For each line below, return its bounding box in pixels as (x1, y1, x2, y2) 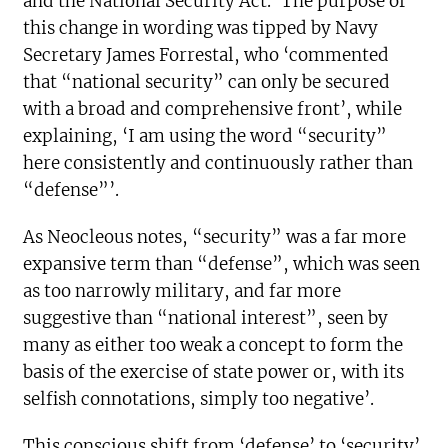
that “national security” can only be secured (23, 71, 391, 94)
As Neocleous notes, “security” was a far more (23, 226, 407, 249)
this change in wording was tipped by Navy (23, 17, 379, 40)
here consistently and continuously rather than (23, 152, 414, 175)
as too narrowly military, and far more (23, 280, 342, 303)
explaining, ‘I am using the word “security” (23, 125, 388, 148)
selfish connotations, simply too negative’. (23, 388, 375, 411)
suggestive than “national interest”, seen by (23, 307, 389, 330)
